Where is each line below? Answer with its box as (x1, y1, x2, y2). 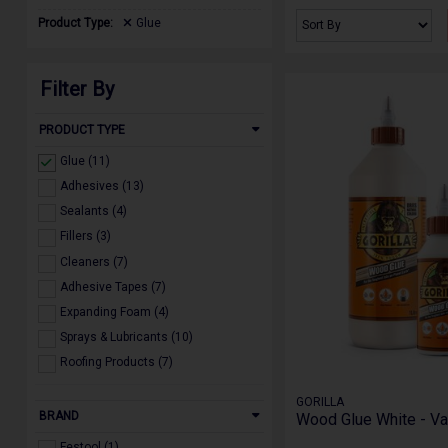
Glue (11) (60, 154, 111, 169)
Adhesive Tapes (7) (60, 279, 167, 294)
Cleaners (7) (60, 254, 129, 269)
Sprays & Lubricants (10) (171, 329, 194, 344)
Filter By (40, 76, 115, 101)
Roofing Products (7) (60, 354, 174, 369)
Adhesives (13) (60, 179, 145, 194)
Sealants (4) (60, 204, 128, 219)
